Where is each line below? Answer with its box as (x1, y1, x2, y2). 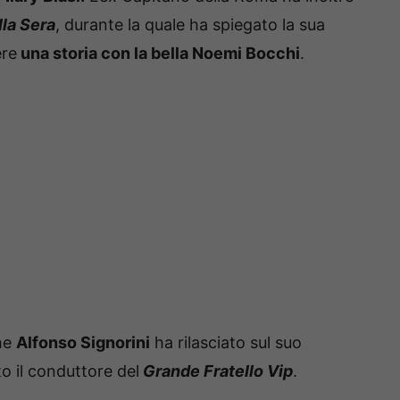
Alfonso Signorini (16, 333, 150, 353)
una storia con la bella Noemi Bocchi (17, 44, 300, 63)
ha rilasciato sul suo (150, 333, 302, 353)
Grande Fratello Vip (139, 362, 293, 381)
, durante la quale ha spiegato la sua (55, 15, 325, 35)
